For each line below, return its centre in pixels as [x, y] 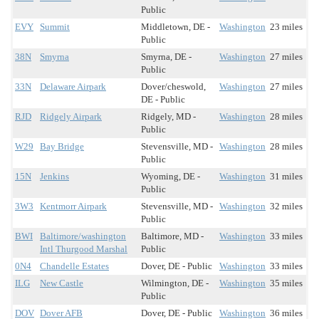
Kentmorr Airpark [73, 206]
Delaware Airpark [73, 87]
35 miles [286, 283]
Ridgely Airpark [71, 117]
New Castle [62, 283]
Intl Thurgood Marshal [84, 249]
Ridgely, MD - [168, 117]
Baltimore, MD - [172, 236]
